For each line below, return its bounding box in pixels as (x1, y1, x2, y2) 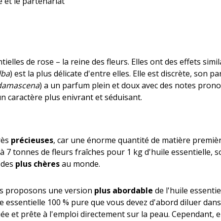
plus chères (15, 158, 60, 169)
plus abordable (94, 185, 153, 196)
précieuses (11, 135, 53, 146)
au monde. (60, 158, 100, 169)
